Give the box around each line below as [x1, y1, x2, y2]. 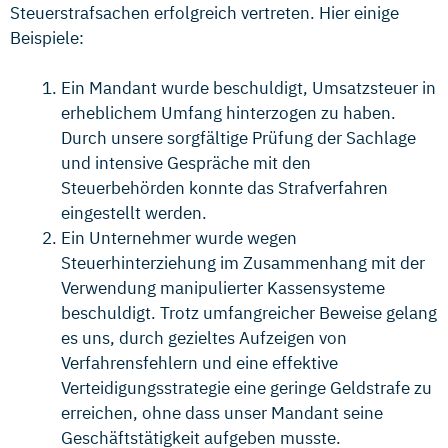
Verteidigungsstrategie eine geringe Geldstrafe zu [61, 377, 432, 399]
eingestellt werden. [61, 202, 207, 224]
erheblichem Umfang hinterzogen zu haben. [61, 102, 396, 124]
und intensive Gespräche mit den [61, 152, 311, 174]
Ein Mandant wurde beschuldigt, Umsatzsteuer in [61, 77, 436, 99]
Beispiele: [10, 26, 84, 49]
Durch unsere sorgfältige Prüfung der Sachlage [61, 127, 416, 149]
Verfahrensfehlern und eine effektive [61, 352, 338, 374]
